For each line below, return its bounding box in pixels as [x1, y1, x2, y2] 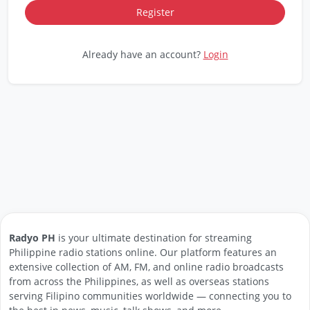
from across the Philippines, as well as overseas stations [9, 275, 269, 288]
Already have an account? [82, 48, 203, 61]
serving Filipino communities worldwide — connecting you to [9, 289, 291, 302]
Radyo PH [9, 231, 55, 244]
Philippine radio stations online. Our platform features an [9, 246, 277, 259]
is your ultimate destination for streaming [55, 231, 252, 244]
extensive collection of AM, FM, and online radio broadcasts [9, 260, 284, 273]
